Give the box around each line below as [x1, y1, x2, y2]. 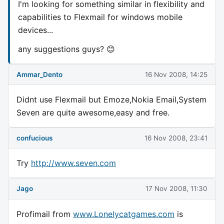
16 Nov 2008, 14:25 [145, 70, 207, 78]
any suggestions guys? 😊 [18, 43, 115, 54]
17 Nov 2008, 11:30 [145, 184, 207, 192]
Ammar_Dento [16, 70, 62, 78]
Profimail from [16, 208, 73, 219]
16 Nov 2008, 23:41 [144, 133, 207, 142]
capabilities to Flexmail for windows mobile [18, 11, 182, 22]
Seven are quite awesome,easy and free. [16, 107, 169, 118]
